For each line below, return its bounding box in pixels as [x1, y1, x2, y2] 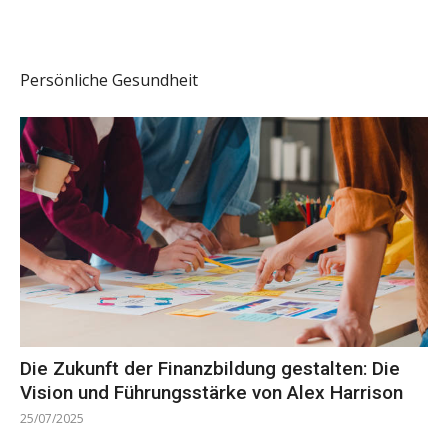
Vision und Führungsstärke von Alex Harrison [20, 380, 403, 404]
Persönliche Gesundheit [20, 69, 198, 92]
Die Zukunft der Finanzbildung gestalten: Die [20, 356, 400, 380]
